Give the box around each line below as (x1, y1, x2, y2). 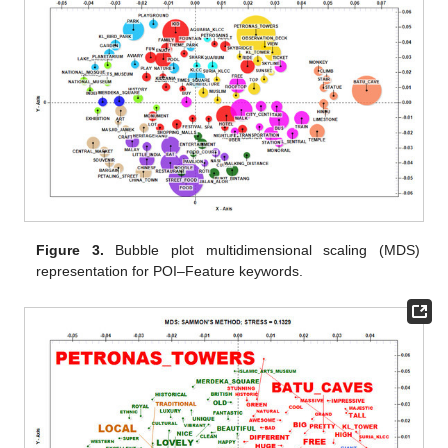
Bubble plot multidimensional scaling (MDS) (103, 241, 420, 258)
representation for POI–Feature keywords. (36, 262, 304, 279)
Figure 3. (36, 241, 104, 258)
